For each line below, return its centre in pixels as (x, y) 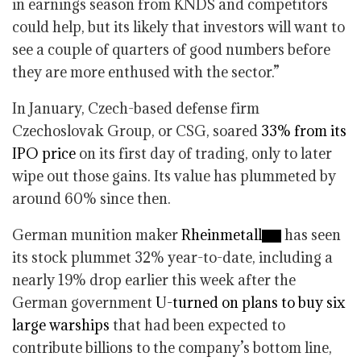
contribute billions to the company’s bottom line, (172, 348)
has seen (311, 235)
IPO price (44, 154)
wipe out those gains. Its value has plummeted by (174, 176)
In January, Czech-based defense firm (136, 108)
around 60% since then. (91, 199)
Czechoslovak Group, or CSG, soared (137, 131)
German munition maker (97, 235)
